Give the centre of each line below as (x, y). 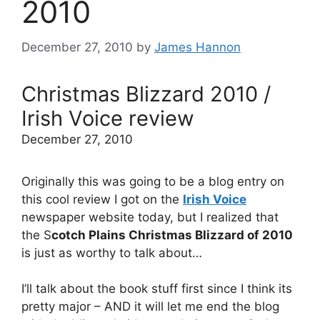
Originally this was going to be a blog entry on (153, 181)
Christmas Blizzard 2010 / (146, 94)
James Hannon (197, 47)
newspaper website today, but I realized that (150, 217)
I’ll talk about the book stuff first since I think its (157, 289)
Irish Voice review (108, 118)
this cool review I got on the (102, 199)
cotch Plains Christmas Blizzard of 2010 (172, 235)
